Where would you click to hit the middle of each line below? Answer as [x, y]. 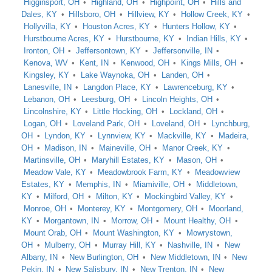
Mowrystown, [209, 233]
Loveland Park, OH [107, 124]
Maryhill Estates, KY [128, 160]
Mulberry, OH [68, 245]
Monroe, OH [45, 209]
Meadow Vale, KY [55, 172]
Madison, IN [66, 148]
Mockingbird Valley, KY [185, 196]
